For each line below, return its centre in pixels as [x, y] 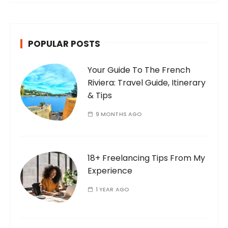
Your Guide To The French [139, 70]
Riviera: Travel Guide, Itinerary [147, 82]
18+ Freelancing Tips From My [147, 158]
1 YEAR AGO [112, 189]
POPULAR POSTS [64, 44]
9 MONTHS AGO [119, 114]
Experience [110, 170]
